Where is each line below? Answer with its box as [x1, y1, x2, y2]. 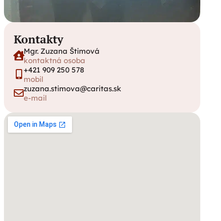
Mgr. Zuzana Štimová [24, 46, 100, 56]
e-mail [24, 93, 47, 103]
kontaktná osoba [24, 56, 85, 65]
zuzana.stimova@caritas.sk [24, 84, 121, 93]
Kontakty [14, 32, 63, 46]
